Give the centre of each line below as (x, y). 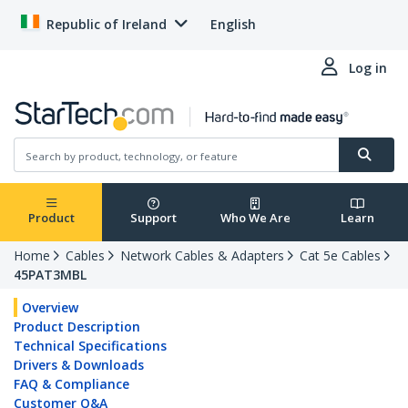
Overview (50, 308)
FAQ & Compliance (71, 384)
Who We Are (255, 218)
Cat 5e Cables (340, 256)
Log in (368, 68)
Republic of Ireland (107, 24)
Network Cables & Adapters (202, 256)
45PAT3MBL (50, 275)
